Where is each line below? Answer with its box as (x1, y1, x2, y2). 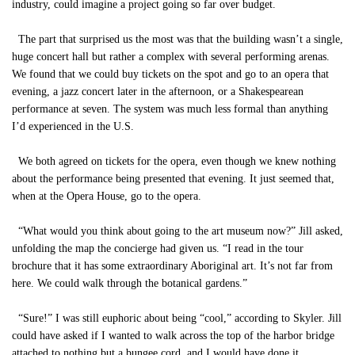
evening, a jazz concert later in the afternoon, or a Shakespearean (12, 86, 303, 97)
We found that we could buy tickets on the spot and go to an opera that (12, 68, 329, 80)
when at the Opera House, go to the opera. (12, 190, 201, 202)
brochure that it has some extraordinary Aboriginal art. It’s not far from (12, 260, 333, 272)
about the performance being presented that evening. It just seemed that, (12, 173, 334, 185)
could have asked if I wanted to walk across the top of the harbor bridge (12, 330, 334, 342)
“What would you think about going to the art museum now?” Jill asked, (12, 225, 343, 237)
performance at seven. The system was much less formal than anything (12, 103, 328, 115)
